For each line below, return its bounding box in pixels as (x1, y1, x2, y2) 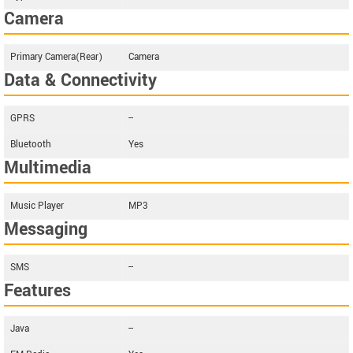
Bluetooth (10, 138, 51, 151)
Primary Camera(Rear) (10, 50, 102, 64)
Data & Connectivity (4, 68, 157, 93)
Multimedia (4, 155, 91, 180)
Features (4, 278, 71, 303)
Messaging (4, 217, 87, 242)
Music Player (10, 199, 64, 213)
